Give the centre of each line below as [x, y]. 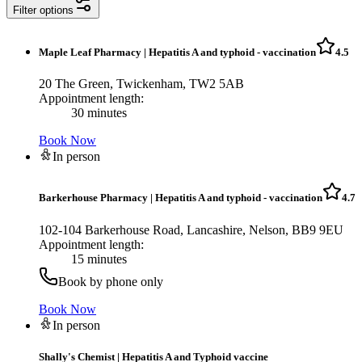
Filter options [43, 10]
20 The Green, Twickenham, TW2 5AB [141, 84]
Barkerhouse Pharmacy [93, 198]
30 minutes [99, 113]
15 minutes [99, 259]
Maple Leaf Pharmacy [90, 52]
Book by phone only [111, 281]
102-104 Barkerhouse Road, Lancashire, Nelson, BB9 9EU [191, 229]
